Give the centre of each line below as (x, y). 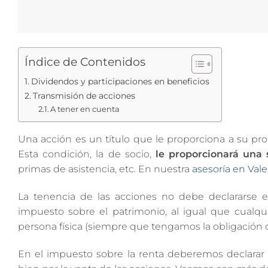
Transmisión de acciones (84, 96)
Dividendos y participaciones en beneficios (120, 81)
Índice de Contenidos (85, 62)
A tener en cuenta (85, 109)
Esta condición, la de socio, (87, 154)
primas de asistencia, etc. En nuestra (104, 169)
